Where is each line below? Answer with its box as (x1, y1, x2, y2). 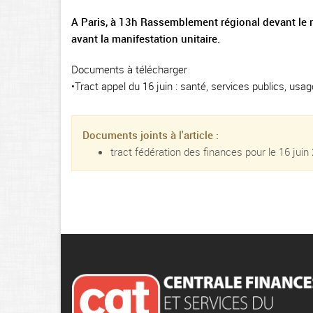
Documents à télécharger (71, 62, 187, 76)
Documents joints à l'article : (82, 128, 219, 142)
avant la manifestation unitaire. (71, 31, 220, 45)
